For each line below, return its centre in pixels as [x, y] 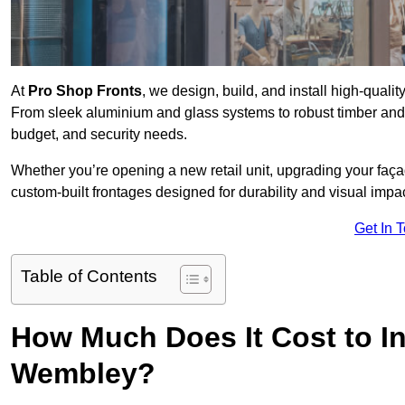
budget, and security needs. [99, 135]
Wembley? [83, 374]
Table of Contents [89, 277]
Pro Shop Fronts [85, 91]
